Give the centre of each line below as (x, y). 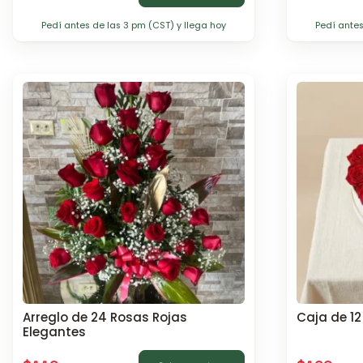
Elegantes (54, 331)
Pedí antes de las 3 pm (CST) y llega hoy (134, 26)
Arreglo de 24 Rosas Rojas (105, 317)
